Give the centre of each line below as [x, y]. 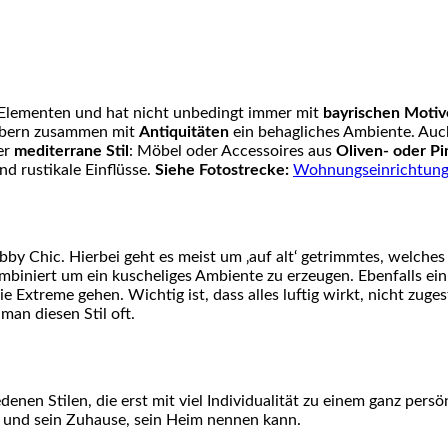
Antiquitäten [184, 132]
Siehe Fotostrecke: [222, 170]
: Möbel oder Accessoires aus [232, 151]
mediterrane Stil [71, 151]
